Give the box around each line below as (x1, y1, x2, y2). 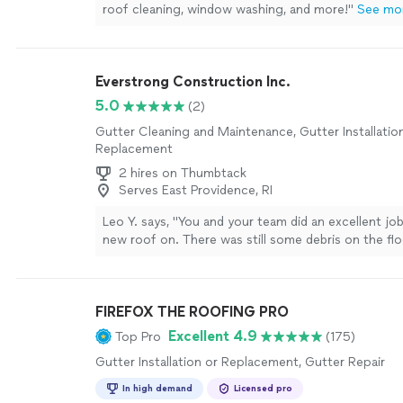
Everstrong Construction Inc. (95, 73, 291, 90)
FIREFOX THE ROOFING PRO (95, 303, 289, 320)
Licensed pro (234, 382, 292, 394)
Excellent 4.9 (168, 327, 257, 345)
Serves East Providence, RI (119, 183, 273, 198)
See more (192, 268, 248, 283)
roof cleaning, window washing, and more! (103, 2, 348, 17)
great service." (103, 268, 188, 283)
